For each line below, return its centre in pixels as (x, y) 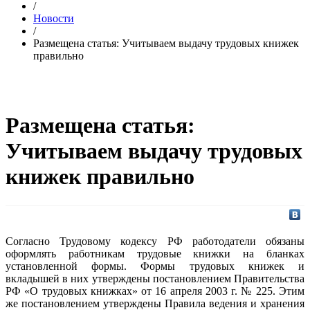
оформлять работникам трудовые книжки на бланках (155, 253)
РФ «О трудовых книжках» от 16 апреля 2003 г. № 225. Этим (155, 291)
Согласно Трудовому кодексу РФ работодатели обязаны (155, 241)
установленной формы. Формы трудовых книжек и (155, 266)
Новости (54, 18)
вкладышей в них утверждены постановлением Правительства (155, 278)
